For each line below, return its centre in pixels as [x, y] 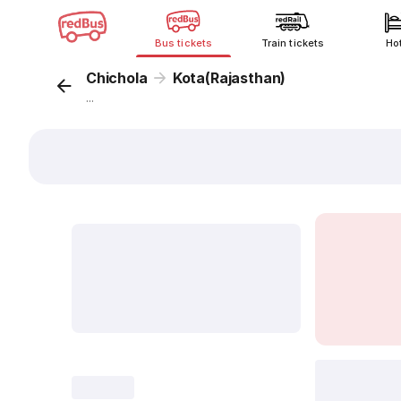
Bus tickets [183, 43]
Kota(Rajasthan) [229, 78]
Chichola [117, 78]
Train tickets [293, 43]
